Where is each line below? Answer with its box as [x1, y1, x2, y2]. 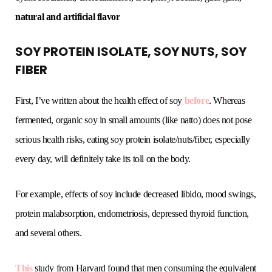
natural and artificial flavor [15, 12, 120, 22]
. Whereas [209, 95, 245, 106]
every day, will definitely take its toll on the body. [15, 154, 191, 165]
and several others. [15, 228, 82, 239]
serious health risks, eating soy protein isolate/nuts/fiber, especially [15, 134, 250, 145]
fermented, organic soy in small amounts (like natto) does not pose [15, 115, 252, 126]
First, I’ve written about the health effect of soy [15, 95, 185, 106]
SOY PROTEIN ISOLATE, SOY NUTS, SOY [15, 43, 246, 61]
